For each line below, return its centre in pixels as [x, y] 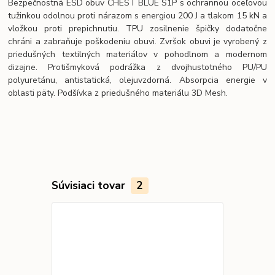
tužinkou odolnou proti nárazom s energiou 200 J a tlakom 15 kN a [137, 16]
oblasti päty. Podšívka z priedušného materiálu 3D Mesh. [119, 93]
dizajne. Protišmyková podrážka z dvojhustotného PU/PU [137, 68]
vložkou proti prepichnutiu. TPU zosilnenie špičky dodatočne [137, 29]
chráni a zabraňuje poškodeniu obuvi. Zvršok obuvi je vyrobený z [137, 42]
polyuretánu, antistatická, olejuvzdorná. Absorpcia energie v [137, 80]
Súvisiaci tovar [90, 185]
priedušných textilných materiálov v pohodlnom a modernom [137, 55]
